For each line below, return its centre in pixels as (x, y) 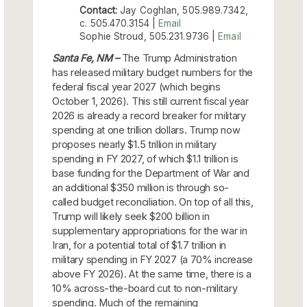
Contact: (99, 10)
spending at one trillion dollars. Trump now (146, 130)
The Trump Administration (179, 58)
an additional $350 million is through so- (140, 187)
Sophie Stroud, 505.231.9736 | (149, 36)
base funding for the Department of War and (151, 173)
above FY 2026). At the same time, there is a (152, 273)
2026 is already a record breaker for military (149, 115)
